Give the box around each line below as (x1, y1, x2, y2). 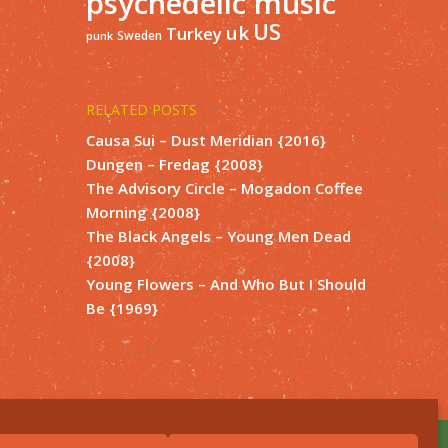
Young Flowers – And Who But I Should (86, 273, 366, 294)
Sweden (117, 26, 162, 43)
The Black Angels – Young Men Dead (86, 225, 351, 246)
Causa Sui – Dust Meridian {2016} (86, 129, 326, 150)
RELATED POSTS (86, 99, 197, 119)
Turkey (166, 21, 222, 45)
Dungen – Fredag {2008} (86, 153, 263, 174)
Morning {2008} (86, 201, 200, 222)
